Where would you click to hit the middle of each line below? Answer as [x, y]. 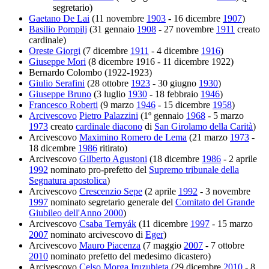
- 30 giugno [174, 83]
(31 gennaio [112, 29]
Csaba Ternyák [108, 223]
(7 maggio [162, 245]
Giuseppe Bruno [60, 94]
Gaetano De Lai [59, 18]
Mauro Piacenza [110, 245]
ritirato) [112, 148]
